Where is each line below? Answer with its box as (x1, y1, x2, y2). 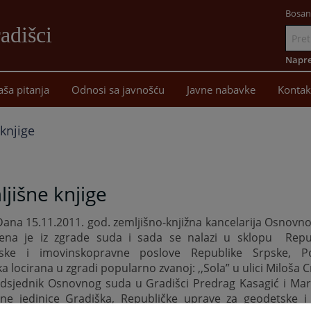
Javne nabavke (187, 83, 255, 96)
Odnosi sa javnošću (72, 83, 165, 96)
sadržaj (58, 68, 96, 83)
